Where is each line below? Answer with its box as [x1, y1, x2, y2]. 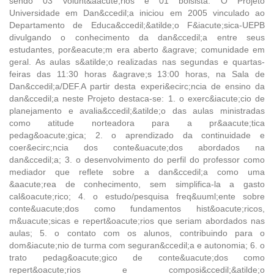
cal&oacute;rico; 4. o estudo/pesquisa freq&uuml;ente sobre [9, 191, 265, 201]
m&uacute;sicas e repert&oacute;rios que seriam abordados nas [9, 215, 265, 226]
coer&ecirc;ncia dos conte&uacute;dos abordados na [9, 142, 265, 152]
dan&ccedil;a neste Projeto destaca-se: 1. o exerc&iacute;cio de [9, 93, 265, 103]
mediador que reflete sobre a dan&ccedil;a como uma [9, 166, 265, 177]
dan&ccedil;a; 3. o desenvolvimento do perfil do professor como [9, 154, 265, 165]
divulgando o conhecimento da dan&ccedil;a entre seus [9, 32, 265, 42]
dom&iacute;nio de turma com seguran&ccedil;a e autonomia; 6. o [9, 240, 265, 250]
